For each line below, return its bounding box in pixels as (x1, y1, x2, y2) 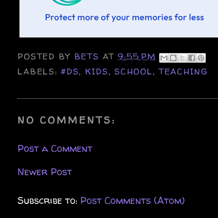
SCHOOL (114, 65, 153, 77)
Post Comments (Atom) (80, 193, 185, 207)
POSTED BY (18, 51, 74, 62)
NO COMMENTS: (18, 113, 116, 127)
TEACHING (158, 65, 208, 77)
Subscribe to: (18, 193, 81, 207)
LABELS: (18, 65, 61, 77)
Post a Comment (18, 141, 93, 155)
